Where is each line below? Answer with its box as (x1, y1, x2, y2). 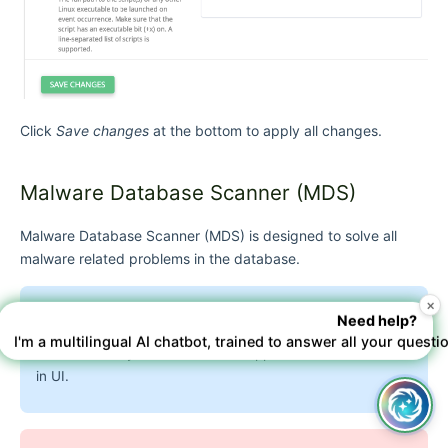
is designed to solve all (245, 226, 397, 244)
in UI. (36, 367, 69, 384)
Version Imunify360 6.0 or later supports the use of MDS (36, 344, 400, 361)
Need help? (337, 313, 417, 331)
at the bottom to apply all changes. (149, 121, 382, 139)
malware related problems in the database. (20, 249, 300, 267)
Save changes (56, 121, 149, 139)
